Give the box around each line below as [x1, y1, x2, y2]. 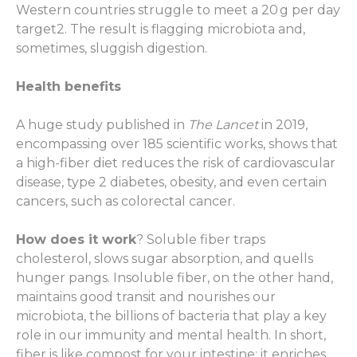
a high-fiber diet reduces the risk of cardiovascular [16, 155, 335, 171]
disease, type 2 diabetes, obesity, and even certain [16, 175, 327, 190]
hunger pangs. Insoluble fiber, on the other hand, [16, 270, 333, 286]
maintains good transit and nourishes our [16, 289, 276, 305]
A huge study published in [16, 117, 188, 133]
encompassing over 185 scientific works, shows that [16, 136, 338, 152]
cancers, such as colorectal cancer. [16, 194, 235, 210]
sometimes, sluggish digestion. [16, 41, 207, 57]
